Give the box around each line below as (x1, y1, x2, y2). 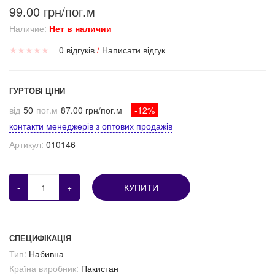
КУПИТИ (124, 181, 158, 194)
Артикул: (9, 138, 44, 151)
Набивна (29, 247, 64, 260)
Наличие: (9, 22, 47, 35)
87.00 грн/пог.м (61, 104, 122, 117)
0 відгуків (59, 44, 95, 56)
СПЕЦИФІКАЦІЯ (9, 232, 71, 244)
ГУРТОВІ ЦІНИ (9, 85, 65, 97)
